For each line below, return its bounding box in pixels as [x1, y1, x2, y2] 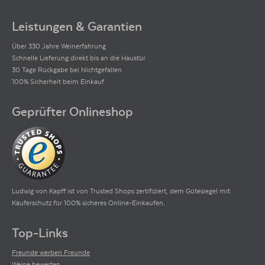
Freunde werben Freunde [12, 248, 90, 256]
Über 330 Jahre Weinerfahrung [12, 41, 106, 50]
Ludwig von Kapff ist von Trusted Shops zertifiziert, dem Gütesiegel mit [12, 186, 230, 195]
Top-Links [12, 225, 68, 240]
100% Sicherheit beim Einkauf [12, 77, 104, 85]
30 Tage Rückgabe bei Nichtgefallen [12, 65, 122, 73]
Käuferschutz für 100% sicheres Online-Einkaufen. [12, 198, 165, 206]
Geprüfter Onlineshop [12, 104, 133, 119]
